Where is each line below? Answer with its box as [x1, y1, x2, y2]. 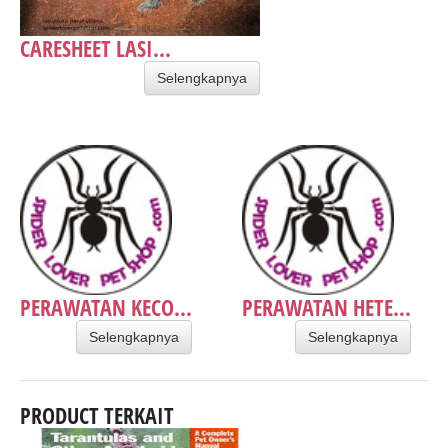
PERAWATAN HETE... [242, 291, 411, 322]
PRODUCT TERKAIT [20, 399, 174, 430]
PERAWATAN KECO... [20, 291, 192, 322]
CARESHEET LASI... [20, 32, 171, 63]
